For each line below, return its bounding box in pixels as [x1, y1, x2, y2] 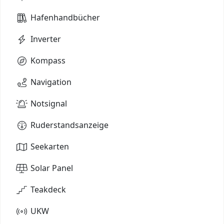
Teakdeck [30, 183, 66, 195]
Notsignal [30, 97, 67, 109]
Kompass [30, 54, 65, 66]
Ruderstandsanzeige [30, 119, 108, 130]
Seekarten [30, 140, 69, 152]
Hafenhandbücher [30, 11, 100, 23]
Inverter [30, 33, 61, 44]
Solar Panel [30, 162, 73, 173]
